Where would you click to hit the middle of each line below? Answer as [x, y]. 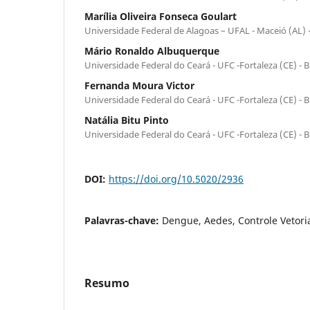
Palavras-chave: [123, 220]
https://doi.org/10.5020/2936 [176, 179]
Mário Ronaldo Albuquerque [152, 51]
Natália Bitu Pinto [127, 120]
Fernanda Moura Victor [139, 85]
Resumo [107, 283]
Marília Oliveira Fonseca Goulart [161, 16]
